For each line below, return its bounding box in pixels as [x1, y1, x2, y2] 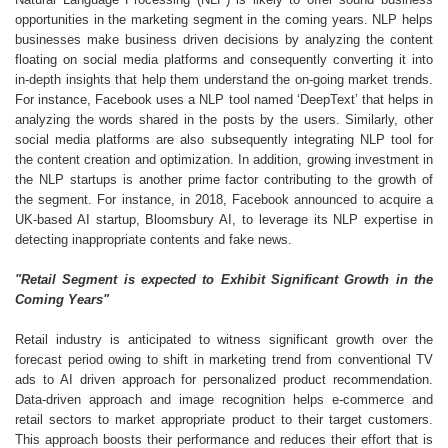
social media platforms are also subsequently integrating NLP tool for [15, 132, 433, 147]
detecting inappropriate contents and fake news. [15, 232, 292, 247]
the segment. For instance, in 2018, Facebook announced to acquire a [15, 192, 433, 207]
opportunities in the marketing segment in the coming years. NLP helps [15, 12, 433, 27]
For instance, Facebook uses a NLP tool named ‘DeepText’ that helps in [15, 92, 433, 107]
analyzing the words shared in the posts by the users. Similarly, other [15, 112, 433, 127]
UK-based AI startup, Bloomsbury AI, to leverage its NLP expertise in [15, 212, 433, 227]
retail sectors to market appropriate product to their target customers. [15, 412, 433, 427]
